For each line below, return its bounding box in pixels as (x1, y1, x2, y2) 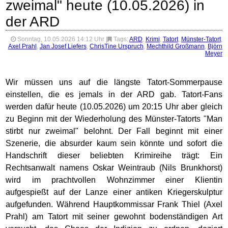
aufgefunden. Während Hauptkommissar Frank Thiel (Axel (6, 200, 222, 209)
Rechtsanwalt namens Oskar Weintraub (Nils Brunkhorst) (6, 163, 222, 172)
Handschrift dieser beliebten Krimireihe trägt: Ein (6, 151, 222, 160)
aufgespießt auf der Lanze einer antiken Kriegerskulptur (6, 188, 222, 196)
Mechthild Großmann (146, 43, 205, 50)
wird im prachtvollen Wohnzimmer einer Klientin (6, 176, 222, 184)
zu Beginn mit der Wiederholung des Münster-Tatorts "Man (6, 115, 222, 123)
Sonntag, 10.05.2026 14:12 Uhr (15, 36, 106, 43)
